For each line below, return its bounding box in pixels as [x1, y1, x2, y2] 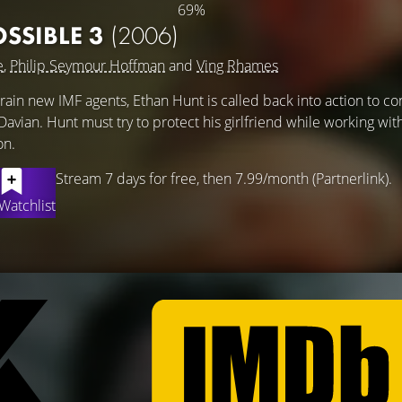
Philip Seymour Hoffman [10, 56, 165, 75]
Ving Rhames [197, 56, 278, 75]
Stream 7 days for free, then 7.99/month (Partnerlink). [56, 169, 392, 188]
